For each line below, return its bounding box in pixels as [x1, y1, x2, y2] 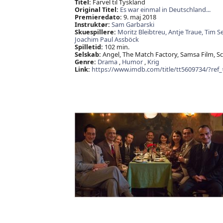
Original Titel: [74, 5, 118, 14]
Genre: [74, 57, 96, 67]
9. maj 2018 [121, 12, 156, 22]
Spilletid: [74, 42, 103, 52]
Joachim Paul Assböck [74, 35, 139, 44]
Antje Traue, [168, 27, 205, 37]
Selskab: [74, 50, 101, 59]
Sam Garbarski [111, 20, 154, 29]
